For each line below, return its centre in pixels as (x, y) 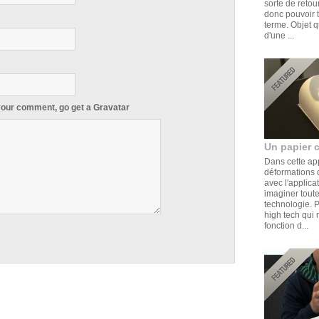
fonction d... (286, 225)
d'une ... (279, 35)
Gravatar (111, 108)
